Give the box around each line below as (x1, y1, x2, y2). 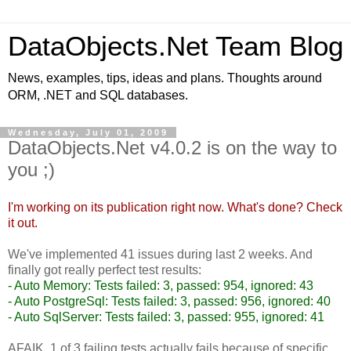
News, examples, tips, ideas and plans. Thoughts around (8, 71, 322, 85)
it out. (8, 215, 38, 230)
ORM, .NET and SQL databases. (8, 89, 188, 102)
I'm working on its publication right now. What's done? (8, 200, 306, 214)
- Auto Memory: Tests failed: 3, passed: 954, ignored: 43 (8, 278, 313, 292)
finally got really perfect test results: (8, 262, 201, 277)
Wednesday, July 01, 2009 (8, 128, 168, 137)
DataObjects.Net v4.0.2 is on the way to (8, 137, 337, 158)
